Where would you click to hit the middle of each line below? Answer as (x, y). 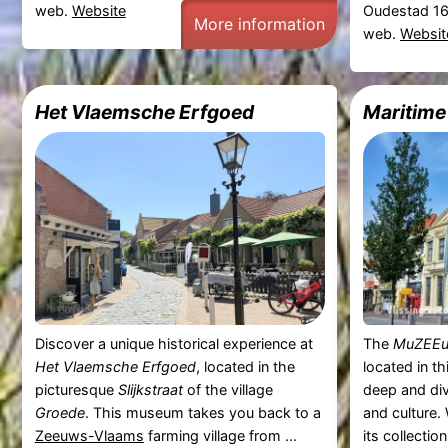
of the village (227, 389)
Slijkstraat (150, 389)
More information (259, 23)
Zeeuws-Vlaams (89, 435)
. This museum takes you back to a (202, 412)
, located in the (245, 366)
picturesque (76, 389)
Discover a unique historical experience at (173, 343)
